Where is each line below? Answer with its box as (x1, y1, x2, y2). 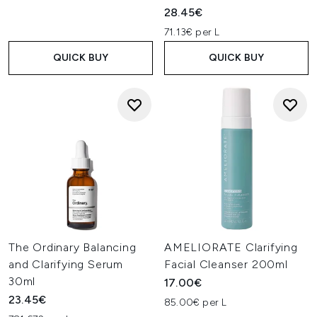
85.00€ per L (164, 296, 227, 309)
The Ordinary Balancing (8, 241, 137, 254)
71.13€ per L (164, 26, 220, 38)
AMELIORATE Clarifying (164, 241, 298, 254)
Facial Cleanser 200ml (164, 258, 288, 271)
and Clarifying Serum (8, 258, 124, 271)
